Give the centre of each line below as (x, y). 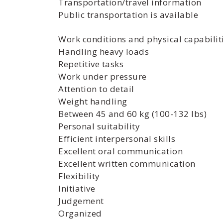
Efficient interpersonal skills (117, 139)
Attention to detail (96, 89)
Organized (80, 213)
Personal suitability (99, 126)
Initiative (77, 188)
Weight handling (93, 101)
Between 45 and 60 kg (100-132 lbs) (132, 114)
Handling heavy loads (104, 52)
